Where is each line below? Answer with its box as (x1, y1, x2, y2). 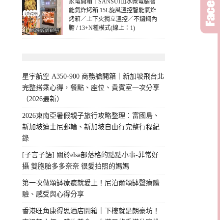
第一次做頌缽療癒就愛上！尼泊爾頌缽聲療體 (22, 179, 160, 187)
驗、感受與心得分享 (22, 191, 84, 198)
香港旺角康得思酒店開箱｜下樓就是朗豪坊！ (22, 207, 160, 215)
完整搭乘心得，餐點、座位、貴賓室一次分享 (22, 84, 160, 92)
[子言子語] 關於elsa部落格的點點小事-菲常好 (22, 151, 159, 159)
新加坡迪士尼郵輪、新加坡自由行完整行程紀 (22, 123, 160, 131)
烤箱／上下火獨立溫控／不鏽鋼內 (69, 16, 158, 23)
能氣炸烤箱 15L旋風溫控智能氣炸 (69, 7, 157, 14)
